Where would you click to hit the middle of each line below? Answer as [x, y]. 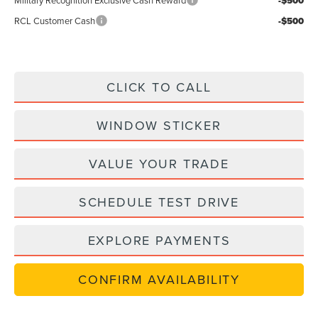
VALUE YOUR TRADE [159, 163]
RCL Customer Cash [55, 20]
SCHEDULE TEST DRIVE [159, 202]
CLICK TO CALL [159, 87]
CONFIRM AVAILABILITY [159, 279]
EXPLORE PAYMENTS [159, 240]
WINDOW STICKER [159, 125]
